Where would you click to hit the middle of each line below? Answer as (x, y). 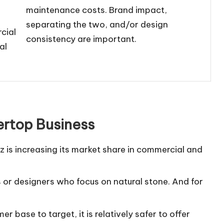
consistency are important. (81, 39)
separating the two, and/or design (97, 24)
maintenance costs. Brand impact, (97, 10)
